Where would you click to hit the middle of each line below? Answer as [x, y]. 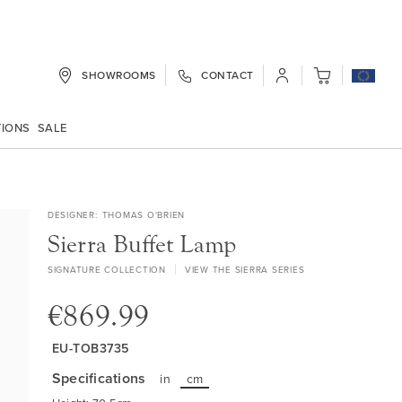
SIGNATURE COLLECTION [106, 269]
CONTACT [227, 75]
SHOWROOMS [119, 75]
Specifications [99, 378]
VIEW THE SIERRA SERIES [245, 269]
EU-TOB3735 [90, 348]
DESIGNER [71, 214]
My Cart [332, 80]
